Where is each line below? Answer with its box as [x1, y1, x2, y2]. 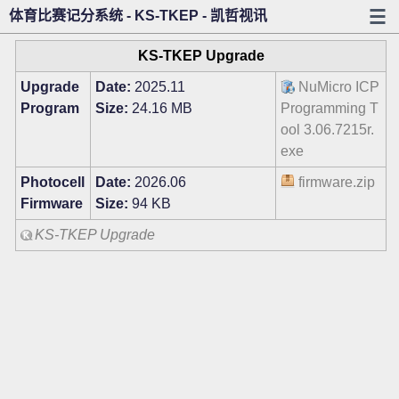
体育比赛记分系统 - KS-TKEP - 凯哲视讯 [9, 8, 267, 23]
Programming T [281, 101, 379, 116]
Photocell [20, 175, 85, 190]
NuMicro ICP [298, 79, 379, 94]
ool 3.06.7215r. [281, 122, 374, 137]
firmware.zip [298, 175, 375, 190]
